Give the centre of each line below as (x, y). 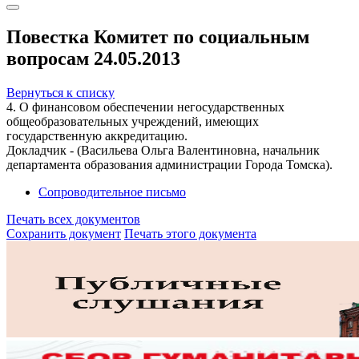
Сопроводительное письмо (112, 192)
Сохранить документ (64, 233)
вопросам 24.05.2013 (93, 58)
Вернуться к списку (61, 92)
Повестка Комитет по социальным (158, 36)
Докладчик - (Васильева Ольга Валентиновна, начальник (163, 150)
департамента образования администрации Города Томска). (169, 164)
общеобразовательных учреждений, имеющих (133, 121)
